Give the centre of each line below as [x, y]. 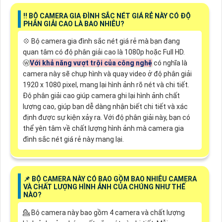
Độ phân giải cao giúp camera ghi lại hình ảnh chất [101, 96]
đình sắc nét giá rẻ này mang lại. [73, 139]
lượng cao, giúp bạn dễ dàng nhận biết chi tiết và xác [105, 107]
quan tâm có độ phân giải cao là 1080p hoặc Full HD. [104, 52]
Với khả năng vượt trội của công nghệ [91, 63]
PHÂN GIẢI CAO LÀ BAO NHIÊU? [74, 24]
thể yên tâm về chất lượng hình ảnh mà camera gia [103, 129]
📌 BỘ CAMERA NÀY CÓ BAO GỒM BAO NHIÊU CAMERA [110, 179]
